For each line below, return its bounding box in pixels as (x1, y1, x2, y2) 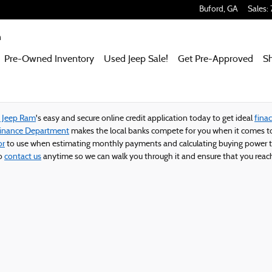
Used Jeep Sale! (104, 54, 168, 64)
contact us (4, 152, 41, 161)
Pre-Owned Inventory (4, 54, 94, 64)
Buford (199, 5, 223, 14)
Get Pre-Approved (178, 54, 253, 64)
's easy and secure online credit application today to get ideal (36, 114, 254, 123)
